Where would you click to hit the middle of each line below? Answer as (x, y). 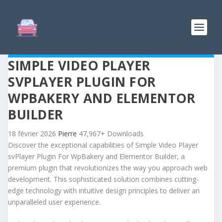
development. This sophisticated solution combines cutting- (103, 179)
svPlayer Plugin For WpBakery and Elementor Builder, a (96, 156)
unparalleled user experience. (54, 202)
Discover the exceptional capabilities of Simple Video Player (103, 145)
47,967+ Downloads (111, 134)
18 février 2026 (33, 134)
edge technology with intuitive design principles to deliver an (104, 191)
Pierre (68, 134)
